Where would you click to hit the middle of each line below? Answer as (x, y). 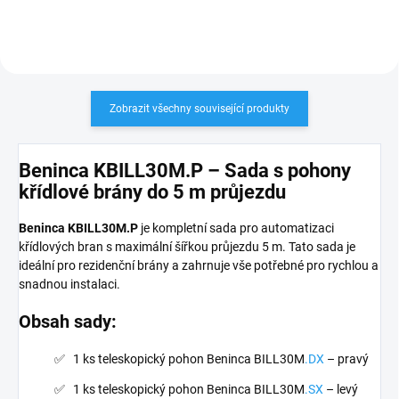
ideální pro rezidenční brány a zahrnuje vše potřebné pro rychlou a (199, 266)
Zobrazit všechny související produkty (199, 108)
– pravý (346, 359)
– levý (341, 390)
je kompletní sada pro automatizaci (236, 228)
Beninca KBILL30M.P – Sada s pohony (185, 171)
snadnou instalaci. (69, 285)
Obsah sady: (68, 322)
